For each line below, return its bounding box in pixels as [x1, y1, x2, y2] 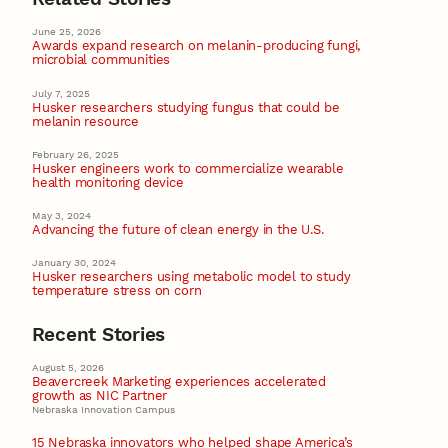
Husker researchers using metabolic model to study [31, 269, 351, 285]
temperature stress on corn [31, 283, 202, 299]
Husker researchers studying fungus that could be [31, 99, 340, 115]
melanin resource [31, 113, 140, 129]
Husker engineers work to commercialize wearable [31, 160, 344, 176]
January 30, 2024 [32, 257, 116, 269]
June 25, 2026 [32, 26, 101, 38]
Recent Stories [31, 322, 166, 346]
